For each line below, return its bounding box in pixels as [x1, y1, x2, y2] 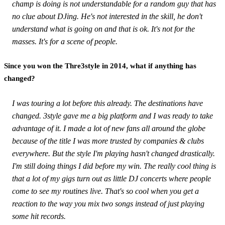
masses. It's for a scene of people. [12, 37, 118, 46]
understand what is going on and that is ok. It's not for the [12, 24, 195, 33]
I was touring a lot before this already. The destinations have [12, 98, 203, 107]
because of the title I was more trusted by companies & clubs [12, 136, 204, 145]
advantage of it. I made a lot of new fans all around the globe [12, 124, 205, 133]
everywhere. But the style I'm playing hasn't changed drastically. [12, 149, 215, 158]
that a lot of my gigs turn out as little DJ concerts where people [12, 174, 211, 183]
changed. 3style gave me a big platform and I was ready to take [12, 111, 213, 120]
